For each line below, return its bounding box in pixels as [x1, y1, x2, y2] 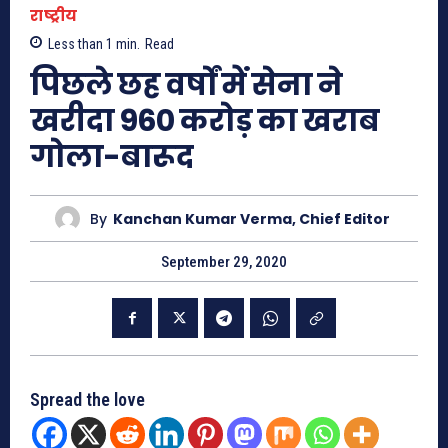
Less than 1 [48, 36, 113, 53]
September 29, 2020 [161, 253, 287, 272]
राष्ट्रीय [30, 5, 78, 27]
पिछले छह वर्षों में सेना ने [30, 64, 342, 107]
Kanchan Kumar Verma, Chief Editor [113, 208, 390, 229]
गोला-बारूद [30, 136, 193, 179]
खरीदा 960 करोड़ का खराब [30, 100, 379, 143]
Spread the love [30, 389, 145, 411]
